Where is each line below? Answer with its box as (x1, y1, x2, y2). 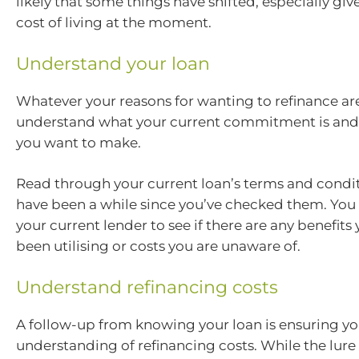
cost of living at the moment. (16, 14, 212, 31)
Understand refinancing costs (16, 276, 278, 298)
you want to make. (16, 134, 141, 151)
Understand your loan (16, 52, 210, 75)
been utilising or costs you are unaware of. (16, 238, 301, 255)
